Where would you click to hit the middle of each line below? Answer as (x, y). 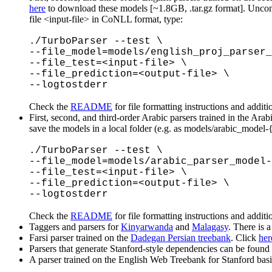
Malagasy (210, 226)
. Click (245, 237)
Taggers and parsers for (75, 226)
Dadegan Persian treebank (181, 237)
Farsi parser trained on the (80, 237)
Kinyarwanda (147, 226)
